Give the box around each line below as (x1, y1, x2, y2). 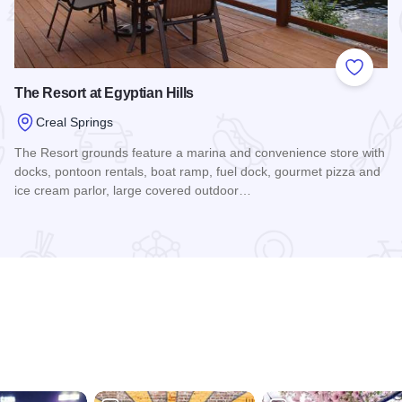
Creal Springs (36, 114, 113, 129)
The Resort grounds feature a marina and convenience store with (14, 145, 385, 161)
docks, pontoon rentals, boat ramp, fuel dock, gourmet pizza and (14, 164, 380, 179)
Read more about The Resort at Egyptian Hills (13, 216, 306, 232)
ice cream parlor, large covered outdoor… (14, 183, 251, 198)
